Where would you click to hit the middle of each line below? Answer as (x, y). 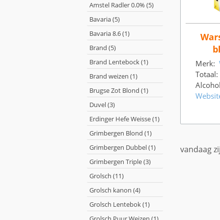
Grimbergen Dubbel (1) (123, 147)
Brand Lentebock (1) (119, 62)
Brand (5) (103, 48)
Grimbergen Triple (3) (120, 162)
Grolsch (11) (107, 176)
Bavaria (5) (105, 19)
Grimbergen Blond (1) (121, 133)
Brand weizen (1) (113, 76)
